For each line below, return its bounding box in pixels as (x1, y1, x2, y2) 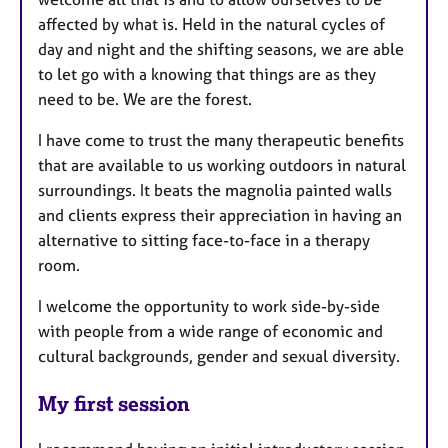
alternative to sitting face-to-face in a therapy (38, 229, 370, 250)
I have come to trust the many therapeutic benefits (38, 129, 404, 150)
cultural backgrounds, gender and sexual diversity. (38, 345, 400, 366)
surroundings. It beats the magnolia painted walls (38, 179, 392, 200)
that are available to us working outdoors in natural (38, 154, 406, 175)
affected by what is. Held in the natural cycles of (38, 13, 385, 34)
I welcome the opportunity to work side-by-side (38, 295, 380, 316)
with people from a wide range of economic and (38, 320, 383, 341)
